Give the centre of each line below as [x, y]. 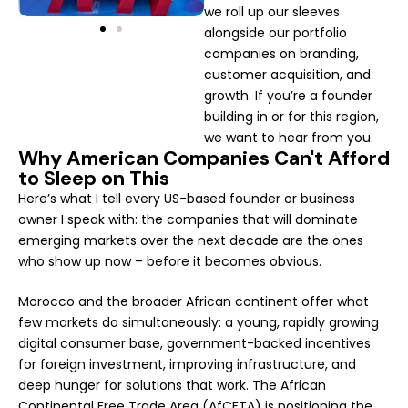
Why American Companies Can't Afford [204, 158]
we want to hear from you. [289, 137]
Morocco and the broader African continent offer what [194, 301]
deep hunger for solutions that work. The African [172, 385]
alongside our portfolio [275, 32]
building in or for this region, [291, 116]
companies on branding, [281, 53]
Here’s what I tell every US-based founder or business [187, 198]
